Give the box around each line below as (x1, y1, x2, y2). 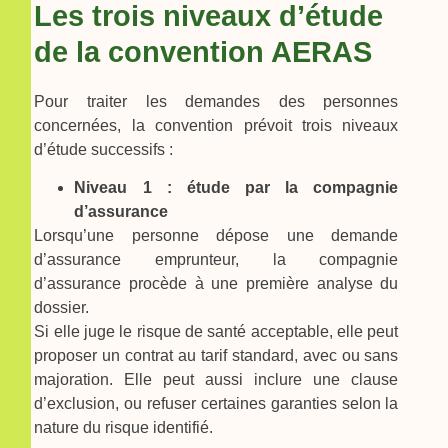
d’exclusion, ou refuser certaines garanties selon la (34, 395, 399, 413)
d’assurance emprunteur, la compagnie (34, 251, 399, 269)
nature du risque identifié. (34, 419, 214, 437)
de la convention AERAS (34, 36, 373, 69)
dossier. (34, 299, 90, 317)
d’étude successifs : (34, 141, 174, 159)
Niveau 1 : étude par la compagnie (74, 179, 399, 197)
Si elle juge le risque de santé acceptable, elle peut (34, 323, 399, 341)
